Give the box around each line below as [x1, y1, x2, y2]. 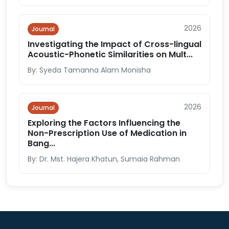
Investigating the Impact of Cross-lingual [28, 38, 201, 50]
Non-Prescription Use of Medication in [28, 127, 187, 139]
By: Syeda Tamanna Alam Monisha [28, 65, 151, 75]
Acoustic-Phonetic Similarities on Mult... [28, 49, 193, 60]
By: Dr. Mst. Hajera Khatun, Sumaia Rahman [28, 154, 180, 164]
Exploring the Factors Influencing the [28, 117, 180, 129]
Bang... [28, 138, 55, 149]
